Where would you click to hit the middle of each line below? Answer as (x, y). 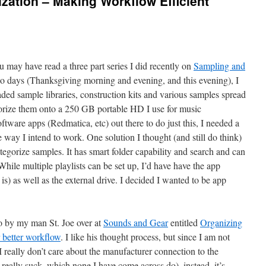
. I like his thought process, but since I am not (145, 237)
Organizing (221, 222)
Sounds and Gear (136, 222)
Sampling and (219, 66)
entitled (184, 222)
